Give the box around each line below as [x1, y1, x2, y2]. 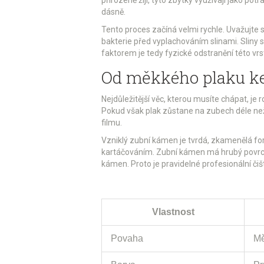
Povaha [111, 233, 143, 243]
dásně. [101, 6, 126, 16]
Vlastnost [151, 206, 194, 217]
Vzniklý [101, 135, 130, 145]
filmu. [101, 117, 122, 127]
